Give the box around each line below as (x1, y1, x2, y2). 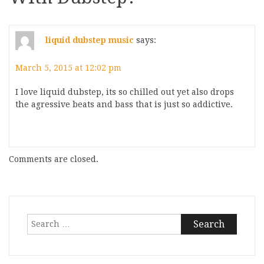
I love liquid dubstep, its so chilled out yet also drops (15, 87, 234, 97)
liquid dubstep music (45, 35, 134, 45)
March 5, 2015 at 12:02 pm (15, 63, 121, 72)
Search (27, 214, 57, 224)
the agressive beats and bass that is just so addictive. (15, 100, 233, 109)
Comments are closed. (9, 154, 98, 164)
